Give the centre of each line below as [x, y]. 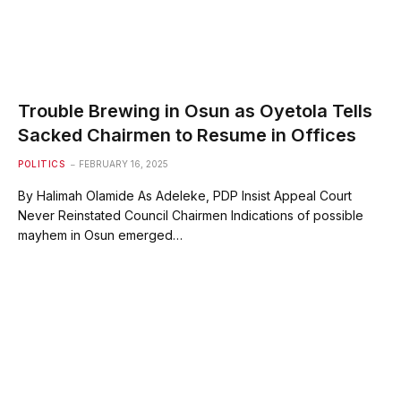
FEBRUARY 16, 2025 [124, 163]
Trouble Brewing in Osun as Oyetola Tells [195, 111]
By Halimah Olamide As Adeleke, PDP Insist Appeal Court [185, 195]
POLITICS [41, 163]
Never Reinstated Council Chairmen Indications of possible [191, 215]
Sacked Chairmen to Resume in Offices [187, 135]
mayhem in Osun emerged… [100, 235]
